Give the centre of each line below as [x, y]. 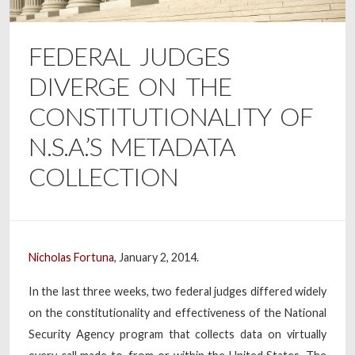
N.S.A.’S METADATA [132, 146]
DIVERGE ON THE [130, 86]
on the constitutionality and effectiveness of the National [177, 312]
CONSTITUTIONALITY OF [171, 116]
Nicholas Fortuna [71, 257]
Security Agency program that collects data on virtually [177, 334]
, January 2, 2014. [157, 257]
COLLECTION [103, 176]
